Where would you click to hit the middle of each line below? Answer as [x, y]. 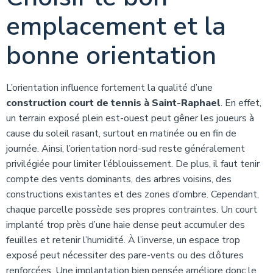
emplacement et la [116, 27]
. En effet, [241, 103]
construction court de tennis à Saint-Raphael [113, 103]
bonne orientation [111, 56]
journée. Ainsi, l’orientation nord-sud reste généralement [126, 149]
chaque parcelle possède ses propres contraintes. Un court [132, 210]
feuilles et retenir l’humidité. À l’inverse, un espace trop [123, 240]
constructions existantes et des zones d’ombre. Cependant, [133, 194]
